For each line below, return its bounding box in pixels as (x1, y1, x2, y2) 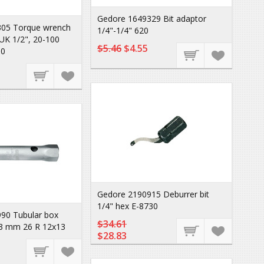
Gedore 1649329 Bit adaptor (97, 13, 206, 24)
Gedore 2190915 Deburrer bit (97, 189, 209, 200)
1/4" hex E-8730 (97, 200, 158, 212)
